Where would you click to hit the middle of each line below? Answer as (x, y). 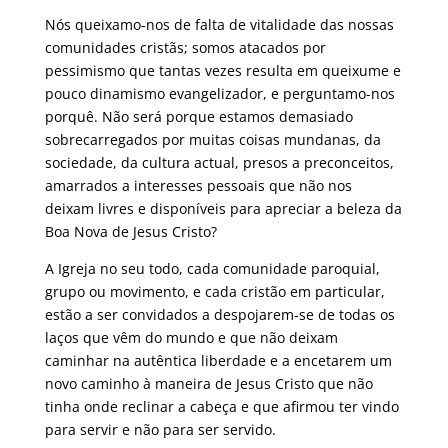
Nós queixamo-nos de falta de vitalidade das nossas (219, 24)
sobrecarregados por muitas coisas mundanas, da (212, 139)
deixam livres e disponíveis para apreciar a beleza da (223, 208)
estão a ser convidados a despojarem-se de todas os (219, 314)
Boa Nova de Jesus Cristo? (130, 231)
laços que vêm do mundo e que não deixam (191, 337)
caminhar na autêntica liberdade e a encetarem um (218, 360)
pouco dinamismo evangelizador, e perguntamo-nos (219, 93)
